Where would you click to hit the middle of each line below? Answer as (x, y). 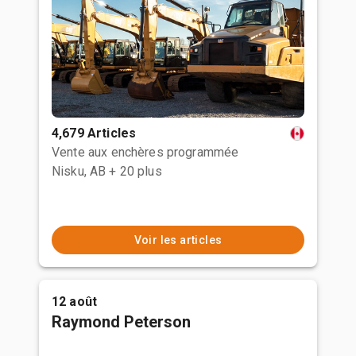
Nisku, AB (79, 171)
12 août (75, 302)
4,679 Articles (94, 133)
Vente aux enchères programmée (145, 152)
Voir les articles (178, 240)
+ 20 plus (135, 171)
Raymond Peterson (121, 322)
